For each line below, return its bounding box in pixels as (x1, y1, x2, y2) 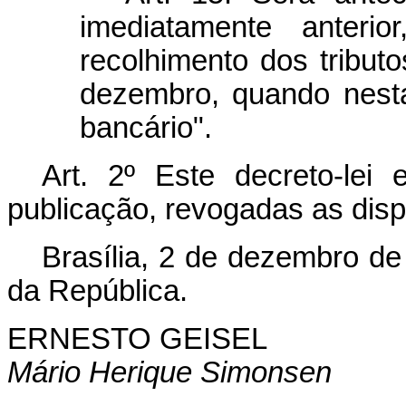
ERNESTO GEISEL (7, 323, 267, 355)
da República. (7, 275, 188, 307)
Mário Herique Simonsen (7, 356, 332, 389)
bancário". (80, 111, 212, 144)
